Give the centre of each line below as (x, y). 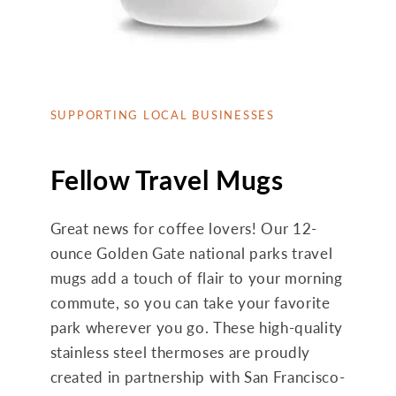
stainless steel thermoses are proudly (180, 353)
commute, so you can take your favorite (190, 304)
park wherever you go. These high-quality (196, 328)
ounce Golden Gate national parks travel (191, 254)
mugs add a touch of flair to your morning (196, 279)
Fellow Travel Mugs (167, 180)
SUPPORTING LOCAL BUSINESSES (163, 115)
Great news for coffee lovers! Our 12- (183, 229)
